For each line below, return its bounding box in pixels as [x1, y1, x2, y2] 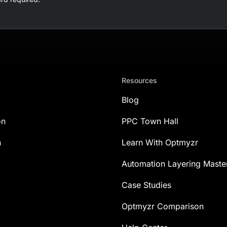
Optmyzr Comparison [122, 201, 204, 211]
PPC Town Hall [122, 116, 178, 126]
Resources [122, 76, 157, 85]
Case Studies [122, 180, 171, 190]
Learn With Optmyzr [122, 137, 198, 147]
